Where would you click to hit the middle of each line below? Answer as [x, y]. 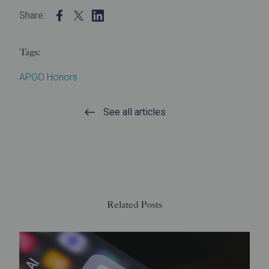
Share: [32, 15]
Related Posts [134, 204]
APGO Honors [48, 77]
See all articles [134, 112]
